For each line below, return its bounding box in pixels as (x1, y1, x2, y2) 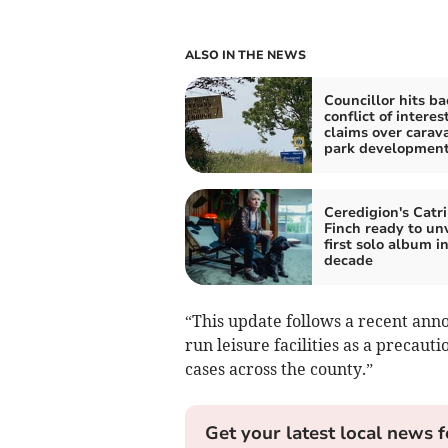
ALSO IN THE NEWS (184, 47, 306, 64)
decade (323, 251, 373, 271)
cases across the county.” (184, 359, 373, 380)
